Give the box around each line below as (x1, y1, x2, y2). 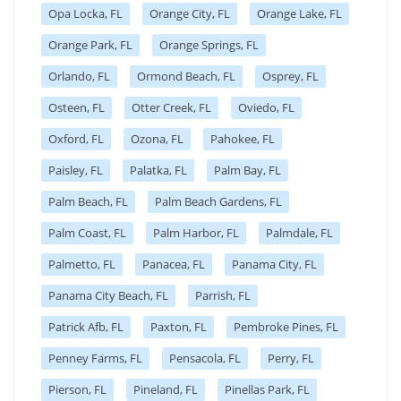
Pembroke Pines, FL (234, 318, 338, 335)
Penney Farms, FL (48, 349, 142, 366)
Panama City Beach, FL (48, 286, 168, 303)
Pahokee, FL (210, 130, 275, 147)
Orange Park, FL (48, 36, 132, 53)
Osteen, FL (48, 98, 105, 115)
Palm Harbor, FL (153, 224, 239, 241)
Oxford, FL (48, 130, 104, 147)
